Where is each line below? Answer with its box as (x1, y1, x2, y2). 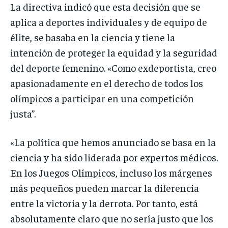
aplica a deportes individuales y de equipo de (10, 15, 207, 28)
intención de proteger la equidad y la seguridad (10, 45, 217, 59)
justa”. (10, 106, 36, 120)
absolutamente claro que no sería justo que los (10, 211, 213, 224)
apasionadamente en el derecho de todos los (10, 76, 203, 89)
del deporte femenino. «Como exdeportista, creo (10, 61, 216, 74)
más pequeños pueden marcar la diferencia (10, 181, 199, 194)
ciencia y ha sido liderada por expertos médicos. (10, 150, 218, 163)
